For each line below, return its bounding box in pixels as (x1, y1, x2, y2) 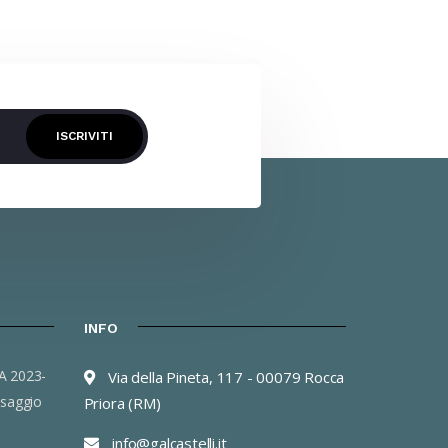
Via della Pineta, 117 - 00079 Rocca (108, 367, 345, 387)
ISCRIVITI (55, 128, 113, 143)
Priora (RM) (83, 393, 161, 413)
